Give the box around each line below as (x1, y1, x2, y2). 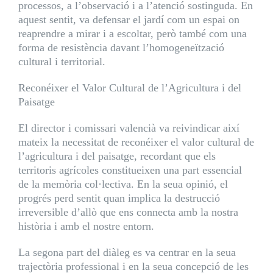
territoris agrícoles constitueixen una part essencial (18, 164, 242, 176)
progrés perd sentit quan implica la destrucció (18, 192, 220, 204)
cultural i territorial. (18, 55, 105, 68)
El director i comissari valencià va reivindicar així (18, 122, 239, 134)
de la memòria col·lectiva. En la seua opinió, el (18, 178, 228, 190)
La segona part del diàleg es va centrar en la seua (18, 246, 236, 258)
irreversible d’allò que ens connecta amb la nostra (18, 206, 238, 218)
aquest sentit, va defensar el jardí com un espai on (18, 13, 239, 26)
